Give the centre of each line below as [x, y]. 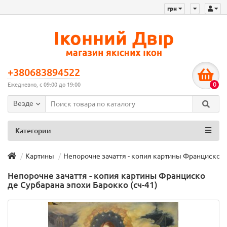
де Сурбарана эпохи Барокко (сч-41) [83, 185]
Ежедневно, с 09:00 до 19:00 [44, 85]
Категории [33, 131]
